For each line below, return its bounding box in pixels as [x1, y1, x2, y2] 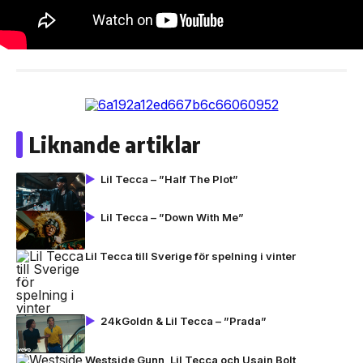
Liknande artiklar [29, 130, 202, 158]
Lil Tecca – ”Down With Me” [100, 211, 244, 224]
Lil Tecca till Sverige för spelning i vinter [85, 250, 296, 263]
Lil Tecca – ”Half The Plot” [100, 172, 238, 186]
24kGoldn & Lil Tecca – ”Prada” [100, 314, 267, 328]
